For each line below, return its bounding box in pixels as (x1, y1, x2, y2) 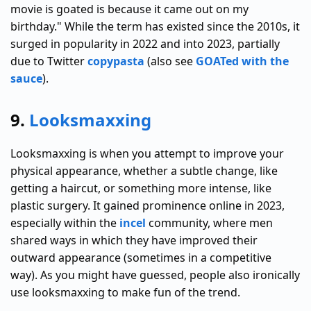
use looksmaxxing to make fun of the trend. (10, 285, 240, 301)
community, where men (146, 215, 273, 231)
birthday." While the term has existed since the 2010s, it (10, 19, 300, 35)
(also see (144, 53, 196, 69)
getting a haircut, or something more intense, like (10, 180, 271, 196)
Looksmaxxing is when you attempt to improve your (10, 146, 284, 162)
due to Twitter (10, 53, 87, 69)
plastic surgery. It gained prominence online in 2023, (10, 198, 285, 214)
